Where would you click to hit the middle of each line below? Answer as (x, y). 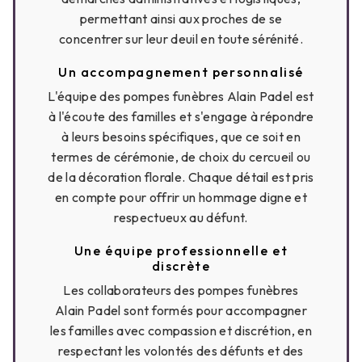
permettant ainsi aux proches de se (181, 18)
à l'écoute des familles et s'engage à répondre (181, 117)
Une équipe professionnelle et (181, 251)
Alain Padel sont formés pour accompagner (181, 311)
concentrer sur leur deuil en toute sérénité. (181, 38)
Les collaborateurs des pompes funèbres (181, 290)
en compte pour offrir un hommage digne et (181, 198)
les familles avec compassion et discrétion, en (181, 331)
